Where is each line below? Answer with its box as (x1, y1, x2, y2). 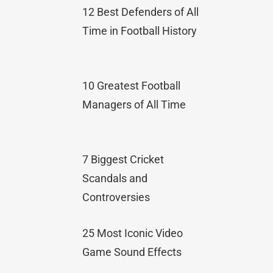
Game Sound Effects (82, 245, 182, 258)
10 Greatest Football (82, 79, 181, 92)
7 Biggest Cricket (82, 152, 165, 166)
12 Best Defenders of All (82, 5, 199, 18)
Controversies (82, 190, 151, 204)
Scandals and (82, 171, 148, 185)
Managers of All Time (82, 97, 186, 111)
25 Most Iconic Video (82, 226, 183, 239)
